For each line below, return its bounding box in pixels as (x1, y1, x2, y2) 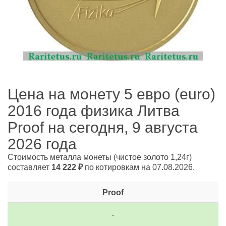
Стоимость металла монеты (8, 153, 114, 161)
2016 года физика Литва (8, 102, 180, 119)
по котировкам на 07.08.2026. (83, 163, 195, 172)
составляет (8, 163, 51, 172)
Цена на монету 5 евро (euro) (8, 86, 215, 102)
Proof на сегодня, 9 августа (8, 119, 198, 136)
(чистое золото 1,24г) (114, 153, 192, 161)
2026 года (8, 136, 77, 152)
